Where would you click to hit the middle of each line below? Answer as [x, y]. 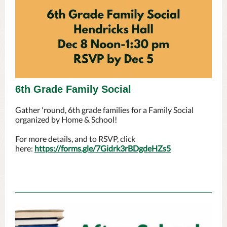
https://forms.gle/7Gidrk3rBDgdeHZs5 [103, 148]
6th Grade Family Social [73, 89]
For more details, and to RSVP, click [75, 139]
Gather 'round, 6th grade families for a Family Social [104, 110]
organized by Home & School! [66, 119]
